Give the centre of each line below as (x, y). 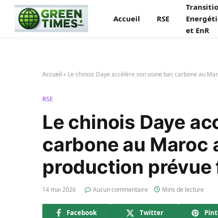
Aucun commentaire (120, 190)
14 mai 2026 (59, 190)
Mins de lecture (183, 190)
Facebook (82, 212)
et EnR (198, 30)
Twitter (151, 212)
